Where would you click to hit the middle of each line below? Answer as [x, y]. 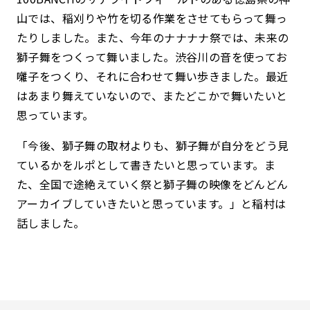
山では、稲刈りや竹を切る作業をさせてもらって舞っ [152, 18]
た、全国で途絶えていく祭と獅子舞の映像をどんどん [153, 184]
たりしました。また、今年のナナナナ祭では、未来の [153, 38]
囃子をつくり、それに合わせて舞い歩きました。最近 [153, 76]
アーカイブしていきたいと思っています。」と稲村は [152, 204]
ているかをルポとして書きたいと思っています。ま [146, 165]
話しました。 [51, 223]
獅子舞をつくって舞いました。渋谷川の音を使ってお [152, 57]
